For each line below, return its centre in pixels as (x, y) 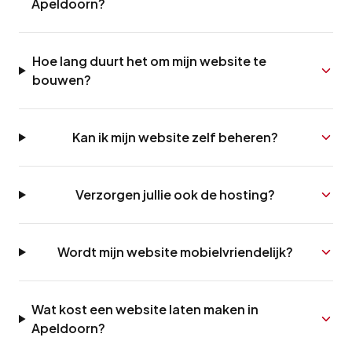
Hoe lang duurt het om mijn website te (149, 61)
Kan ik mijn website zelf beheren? (176, 137)
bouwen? (61, 80)
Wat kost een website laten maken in (145, 309)
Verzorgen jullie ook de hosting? (176, 194)
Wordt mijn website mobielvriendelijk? (176, 252)
